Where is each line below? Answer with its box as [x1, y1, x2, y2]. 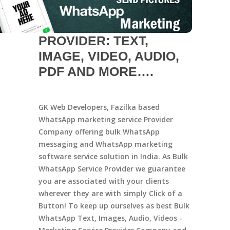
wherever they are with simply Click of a [38, 188, 182, 198]
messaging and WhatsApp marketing [38, 139, 172, 149]
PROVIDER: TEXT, [38, 33, 148, 48]
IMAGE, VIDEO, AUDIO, [38, 48, 179, 63]
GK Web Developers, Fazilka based [38, 102, 160, 112]
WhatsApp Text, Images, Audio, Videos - [38, 213, 182, 223]
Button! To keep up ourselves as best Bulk [38, 200, 189, 210]
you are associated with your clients [38, 176, 169, 186]
